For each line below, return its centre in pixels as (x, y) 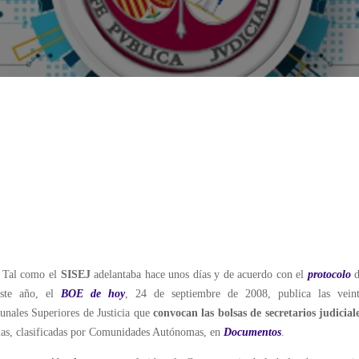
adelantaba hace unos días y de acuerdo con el (199, 275)
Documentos (253, 333)
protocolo (329, 275)
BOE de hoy (93, 294)
